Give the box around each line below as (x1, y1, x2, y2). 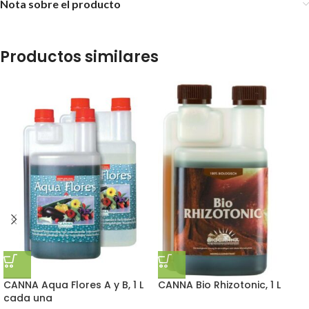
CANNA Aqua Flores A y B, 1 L (3, 277, 143, 292)
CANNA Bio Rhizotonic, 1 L (158, 277, 281, 292)
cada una (3, 290, 52, 305)
